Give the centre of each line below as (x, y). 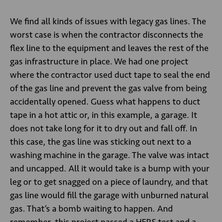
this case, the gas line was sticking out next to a (101, 142)
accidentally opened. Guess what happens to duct (105, 102)
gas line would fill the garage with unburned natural (109, 195)
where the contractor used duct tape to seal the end (110, 75)
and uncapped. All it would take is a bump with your (110, 168)
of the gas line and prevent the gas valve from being (108, 88)
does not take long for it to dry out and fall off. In (104, 128)
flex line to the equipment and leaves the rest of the (109, 48)
